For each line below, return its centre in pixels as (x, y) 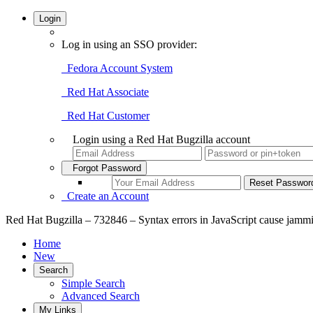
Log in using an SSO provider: (129, 44)
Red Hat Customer (105, 116)
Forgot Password (104, 168)
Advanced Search (101, 296)
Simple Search (93, 283)
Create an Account (105, 196)
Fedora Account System (117, 68)
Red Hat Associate (105, 92)
